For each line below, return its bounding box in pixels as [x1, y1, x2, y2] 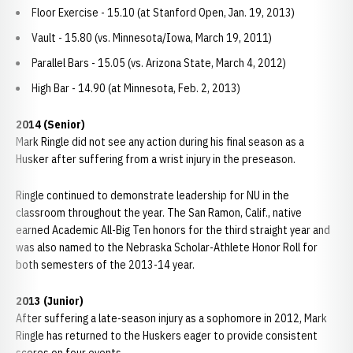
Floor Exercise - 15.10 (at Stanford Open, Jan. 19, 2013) [32, 6, 295, 20]
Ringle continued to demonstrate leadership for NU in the [16, 188, 289, 203]
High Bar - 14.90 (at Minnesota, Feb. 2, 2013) [32, 81, 240, 95]
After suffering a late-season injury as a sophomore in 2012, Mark [16, 311, 327, 325]
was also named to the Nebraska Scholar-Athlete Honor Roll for [16, 240, 318, 255]
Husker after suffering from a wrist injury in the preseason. [16, 152, 295, 166]
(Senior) [43, 117, 85, 132]
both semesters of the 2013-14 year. [16, 258, 195, 272]
